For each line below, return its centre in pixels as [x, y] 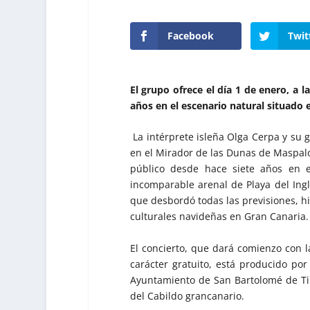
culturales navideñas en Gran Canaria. [219, 217]
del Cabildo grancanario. [187, 295]
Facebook [190, 35]
